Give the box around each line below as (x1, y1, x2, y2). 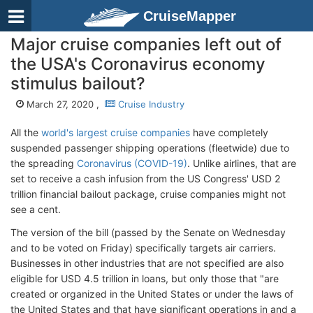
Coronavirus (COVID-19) (77, 157, 187, 169)
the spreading (10, 157, 77, 169)
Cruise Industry (115, 99, 184, 110)
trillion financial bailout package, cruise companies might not (10, 188, 286, 200)
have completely (190, 126, 268, 138)
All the (10, 126, 41, 138)
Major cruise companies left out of (10, 34, 282, 54)
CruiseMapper (143, 8, 236, 24)
